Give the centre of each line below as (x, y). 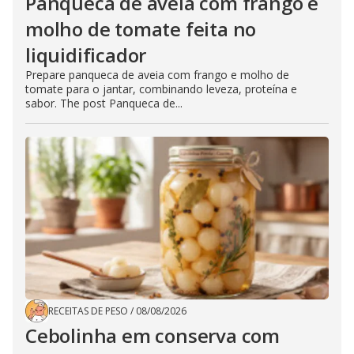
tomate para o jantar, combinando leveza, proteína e (161, 89)
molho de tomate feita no (141, 29)
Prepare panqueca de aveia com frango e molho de (157, 75)
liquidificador (86, 55)
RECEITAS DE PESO (88, 311)
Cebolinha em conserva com (153, 336)
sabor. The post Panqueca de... (104, 104)
